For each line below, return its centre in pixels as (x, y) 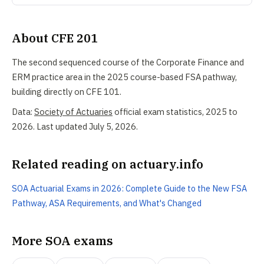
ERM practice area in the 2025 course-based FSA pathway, (124, 77)
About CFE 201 (55, 38)
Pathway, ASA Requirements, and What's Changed (107, 203)
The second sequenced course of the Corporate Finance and (128, 62)
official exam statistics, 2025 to (175, 112)
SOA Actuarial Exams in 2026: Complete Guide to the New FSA (129, 189)
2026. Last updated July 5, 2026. (75, 127)
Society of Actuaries (73, 112)
